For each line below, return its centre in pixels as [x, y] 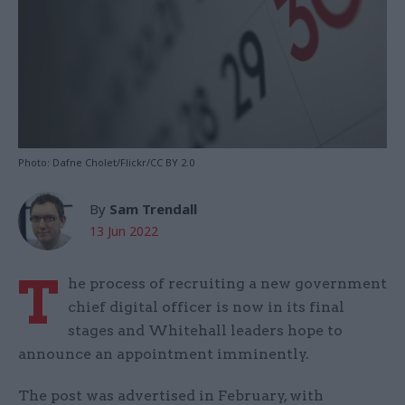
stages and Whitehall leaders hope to [205, 331]
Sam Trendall [153, 209]
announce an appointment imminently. [164, 354]
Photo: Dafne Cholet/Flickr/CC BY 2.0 [106, 163]
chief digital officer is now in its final [206, 307]
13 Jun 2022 [124, 231]
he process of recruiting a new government [227, 284]
